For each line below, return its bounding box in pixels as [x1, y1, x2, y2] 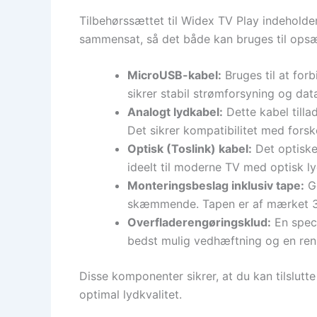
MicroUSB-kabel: [127, 68, 221, 83]
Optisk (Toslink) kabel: [127, 142, 252, 156]
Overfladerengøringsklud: [127, 215, 271, 230]
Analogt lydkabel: [127, 105, 223, 120]
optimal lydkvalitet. [79, 287, 182, 302]
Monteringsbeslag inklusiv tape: [127, 178, 304, 193]
